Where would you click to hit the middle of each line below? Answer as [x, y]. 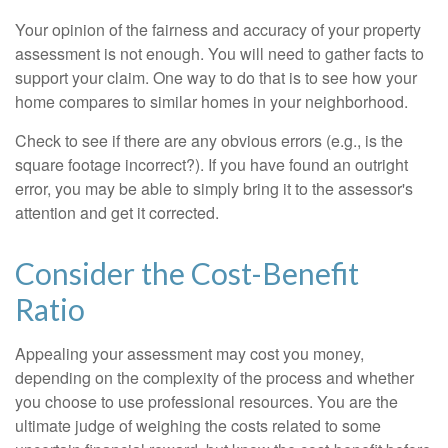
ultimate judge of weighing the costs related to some [198, 426]
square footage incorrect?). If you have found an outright [211, 165]
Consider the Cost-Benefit [187, 273]
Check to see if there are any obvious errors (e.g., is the [209, 141]
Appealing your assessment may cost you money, [189, 354]
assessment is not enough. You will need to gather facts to [219, 54]
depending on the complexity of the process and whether [214, 378]
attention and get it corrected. [117, 213]
